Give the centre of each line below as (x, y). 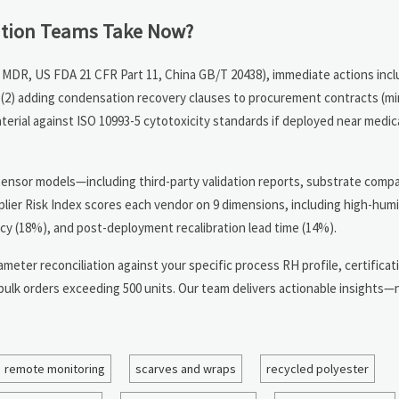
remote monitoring (55, 368)
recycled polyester (318, 368)
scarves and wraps (186, 368)
